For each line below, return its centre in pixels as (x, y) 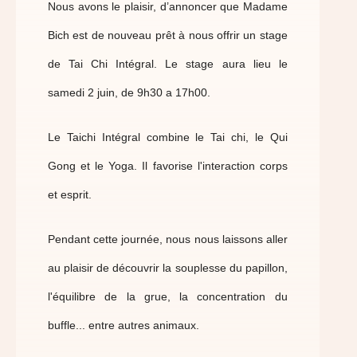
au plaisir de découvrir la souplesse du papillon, (168, 268)
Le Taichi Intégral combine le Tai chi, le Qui (168, 137)
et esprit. (70, 194)
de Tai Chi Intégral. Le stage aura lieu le (168, 64)
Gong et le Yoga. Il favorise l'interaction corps (168, 166)
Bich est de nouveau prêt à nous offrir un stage (168, 35)
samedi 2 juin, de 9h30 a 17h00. (129, 92)
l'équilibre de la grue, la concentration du (168, 296)
